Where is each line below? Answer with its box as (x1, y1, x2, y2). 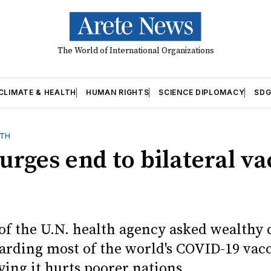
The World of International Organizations (57, 45, 214, 56)
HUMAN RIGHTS (85, 87, 149, 97)
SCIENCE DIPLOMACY (158, 87, 245, 97)
